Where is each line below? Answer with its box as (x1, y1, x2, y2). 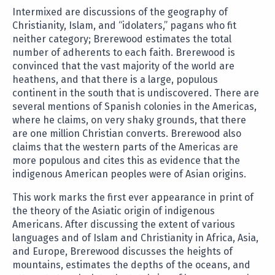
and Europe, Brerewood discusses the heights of (12, 246, 233, 258)
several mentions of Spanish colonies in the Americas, (12, 101, 257, 113)
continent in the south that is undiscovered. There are (12, 87, 259, 99)
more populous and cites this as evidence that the (12, 155, 240, 167)
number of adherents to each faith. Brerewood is (12, 47, 235, 59)
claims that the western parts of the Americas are (12, 141, 238, 153)
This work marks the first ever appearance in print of (12, 192, 254, 204)
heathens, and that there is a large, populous (12, 74, 218, 86)
